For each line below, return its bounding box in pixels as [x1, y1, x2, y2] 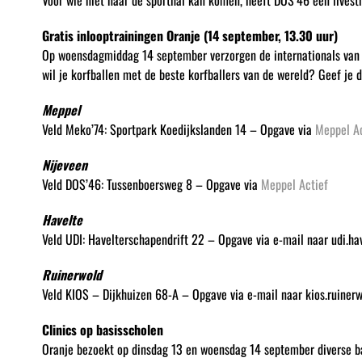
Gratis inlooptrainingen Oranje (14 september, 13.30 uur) [41, 26, 338, 46]
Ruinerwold [41, 265, 102, 285]
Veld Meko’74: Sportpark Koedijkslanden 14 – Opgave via [41, 120, 315, 140]
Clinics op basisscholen [41, 320, 163, 340]
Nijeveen [41, 155, 87, 175]
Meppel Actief [260, 175, 328, 195]
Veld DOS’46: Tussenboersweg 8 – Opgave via [41, 175, 261, 195]
